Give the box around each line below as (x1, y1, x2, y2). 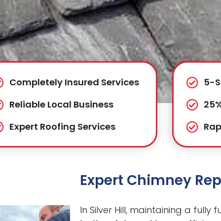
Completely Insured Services (9, 76, 140, 89)
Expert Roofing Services (9, 120, 116, 133)
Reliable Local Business (9, 98, 114, 111)
